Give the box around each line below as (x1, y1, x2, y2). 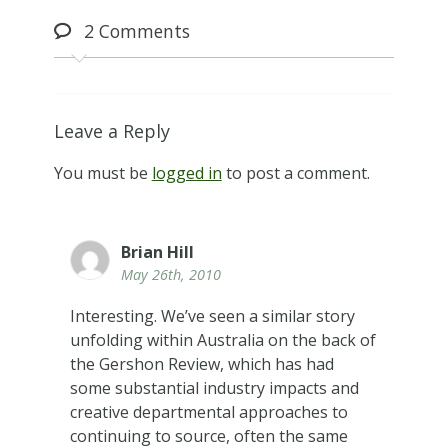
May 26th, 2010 (120, 265, 221, 285)
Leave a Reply (53, 119, 170, 144)
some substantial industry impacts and (69, 377, 359, 400)
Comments (93, 19, 190, 44)
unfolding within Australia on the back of (69, 329, 376, 352)
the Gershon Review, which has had (69, 353, 334, 376)
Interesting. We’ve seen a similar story (69, 305, 355, 328)
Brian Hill (120, 241, 194, 264)
